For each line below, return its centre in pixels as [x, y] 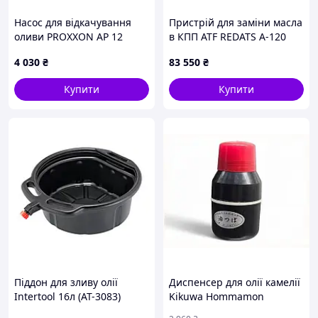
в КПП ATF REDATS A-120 [227, 37]
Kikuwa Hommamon [216, 296]
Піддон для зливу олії [66, 282]
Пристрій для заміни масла [236, 22]
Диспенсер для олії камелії [235, 282]
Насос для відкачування [73, 22]
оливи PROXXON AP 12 [68, 37]
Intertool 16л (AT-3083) [67, 296]
